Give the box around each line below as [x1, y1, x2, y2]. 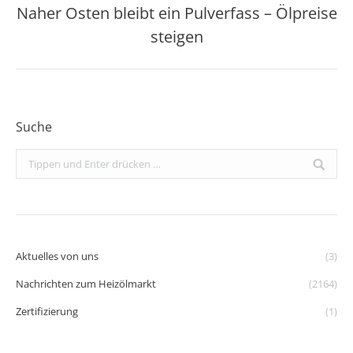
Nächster [176, 16, 225, 31]
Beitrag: [176, 36, 217, 51]
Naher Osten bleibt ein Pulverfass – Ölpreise [16, 2, 337, 24]
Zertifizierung [16, 304, 78, 318]
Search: [16, 151, 50, 165]
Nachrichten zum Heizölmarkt [16, 277, 156, 291]
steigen [150, 26, 203, 47]
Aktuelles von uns [16, 249, 98, 263]
